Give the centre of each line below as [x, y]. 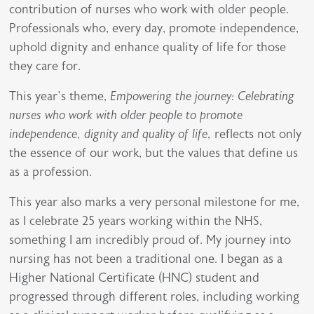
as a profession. [51, 172]
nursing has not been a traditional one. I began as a [146, 259]
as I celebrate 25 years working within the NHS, [136, 221]
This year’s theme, [60, 96]
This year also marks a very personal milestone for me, [155, 202]
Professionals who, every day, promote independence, [154, 28]
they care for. [45, 66]
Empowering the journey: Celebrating [203, 96]
